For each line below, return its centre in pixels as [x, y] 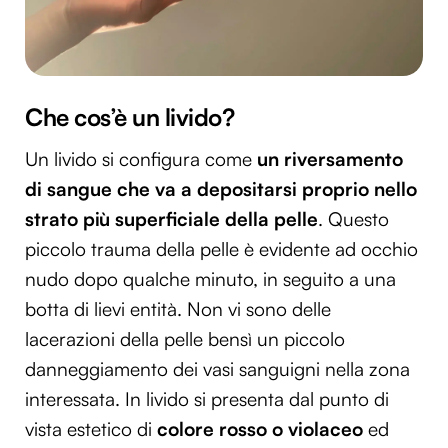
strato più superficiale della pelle [171, 219]
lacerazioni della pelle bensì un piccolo [185, 339]
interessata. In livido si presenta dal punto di [207, 399]
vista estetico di [91, 429]
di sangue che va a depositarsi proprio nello [221, 189]
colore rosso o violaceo [262, 429]
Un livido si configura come [141, 159]
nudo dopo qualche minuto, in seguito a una [210, 279]
